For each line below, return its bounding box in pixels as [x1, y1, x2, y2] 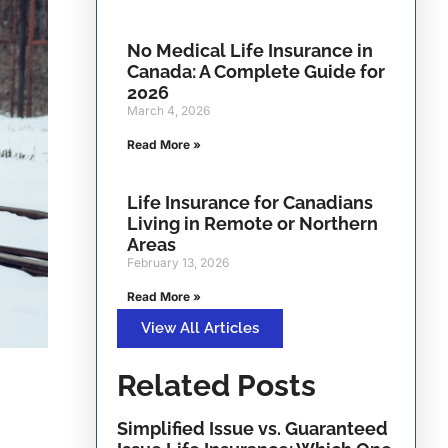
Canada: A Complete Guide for [127, 61, 385, 82]
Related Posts [117, 368, 316, 403]
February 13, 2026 [127, 255, 229, 270]
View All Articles [141, 319, 259, 337]
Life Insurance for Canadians [127, 192, 373, 213]
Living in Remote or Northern [127, 213, 378, 234]
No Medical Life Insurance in [127, 40, 373, 61]
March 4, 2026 [127, 103, 210, 118]
